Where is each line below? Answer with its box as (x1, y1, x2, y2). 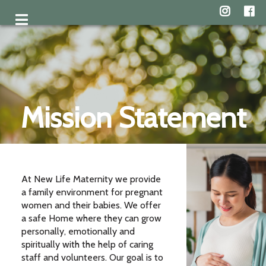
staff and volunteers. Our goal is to (21, 252, 163, 263)
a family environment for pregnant (21, 186, 163, 198)
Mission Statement (20, 100, 246, 135)
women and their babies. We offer (21, 199, 161, 211)
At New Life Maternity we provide (21, 173, 161, 185)
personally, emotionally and (21, 226, 135, 237)
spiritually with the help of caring (21, 239, 153, 250)
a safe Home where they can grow (21, 213, 161, 224)
